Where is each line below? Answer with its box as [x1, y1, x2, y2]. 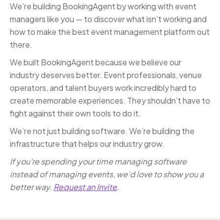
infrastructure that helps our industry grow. [10, 138, 165, 149]
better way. [10, 182, 54, 192]
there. [10, 39, 32, 50]
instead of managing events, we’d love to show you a [10, 169, 204, 180]
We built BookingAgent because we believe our [10, 57, 181, 68]
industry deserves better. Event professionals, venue [10, 70, 202, 81]
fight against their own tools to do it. [10, 108, 141, 119]
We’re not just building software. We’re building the [10, 126, 194, 137]
